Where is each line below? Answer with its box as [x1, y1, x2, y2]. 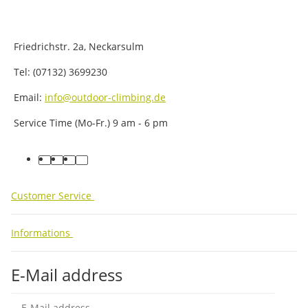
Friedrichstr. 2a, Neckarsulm [11, 39, 144, 53]
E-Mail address [11, 263, 122, 286]
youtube [56, 159, 94, 173]
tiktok [81, 159, 106, 173]
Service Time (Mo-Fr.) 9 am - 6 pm [11, 115, 168, 129]
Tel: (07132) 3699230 [11, 65, 107, 78]
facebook [44, 159, 85, 173]
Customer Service [11, 188, 94, 202]
